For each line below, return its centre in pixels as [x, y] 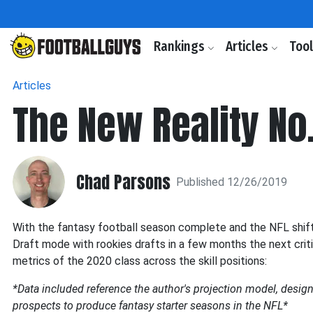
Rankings [181, 46]
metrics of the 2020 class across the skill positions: [140, 261]
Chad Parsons [123, 182]
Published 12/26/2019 [232, 182]
